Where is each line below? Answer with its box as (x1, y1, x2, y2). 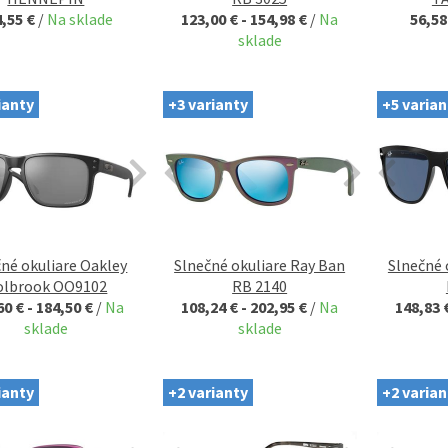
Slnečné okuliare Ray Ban (174, 254, 346, 275)
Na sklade (47, 8, 114, 29)
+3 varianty (167, 93, 248, 114)
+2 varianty (167, 381, 248, 402)
